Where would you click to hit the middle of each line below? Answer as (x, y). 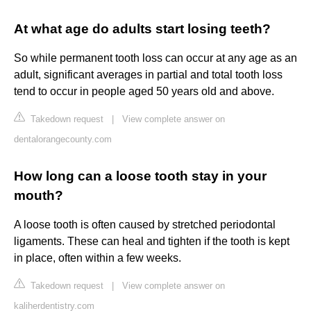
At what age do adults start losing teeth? (142, 29)
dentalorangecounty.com (63, 140)
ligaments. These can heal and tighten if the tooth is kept (152, 242)
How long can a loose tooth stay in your (140, 176)
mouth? (39, 196)
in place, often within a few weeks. (98, 258)
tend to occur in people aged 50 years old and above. (144, 92)
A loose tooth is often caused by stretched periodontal (145, 225)
